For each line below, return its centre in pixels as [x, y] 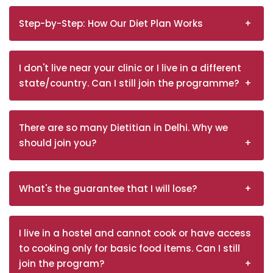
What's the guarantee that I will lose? [108, 188]
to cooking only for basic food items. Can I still [129, 248]
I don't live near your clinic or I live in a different [130, 68]
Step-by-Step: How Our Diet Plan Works [111, 23]
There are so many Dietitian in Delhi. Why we [123, 127]
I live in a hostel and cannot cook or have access [135, 233]
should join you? [58, 143]
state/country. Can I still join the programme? [129, 83]
